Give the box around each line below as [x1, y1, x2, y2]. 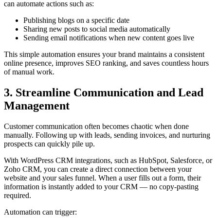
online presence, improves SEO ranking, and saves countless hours [4, 59, 209, 68]
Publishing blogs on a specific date [23, 16, 129, 25]
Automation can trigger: [4, 207, 77, 216]
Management [4, 99, 70, 112]
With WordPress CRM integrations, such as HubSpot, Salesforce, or [4, 156, 212, 164]
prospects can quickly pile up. [4, 139, 95, 148]
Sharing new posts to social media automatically [23, 25, 170, 34]
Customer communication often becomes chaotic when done [4, 122, 189, 130]
